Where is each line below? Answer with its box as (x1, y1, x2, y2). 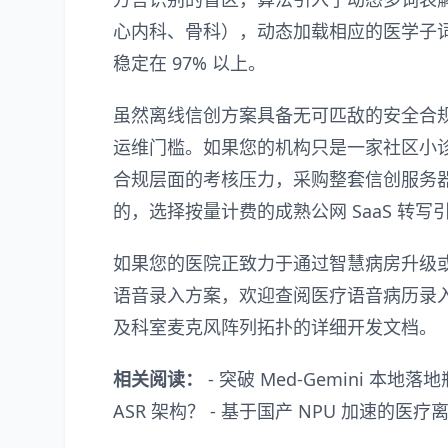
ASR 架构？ (113, 398, 205, 423)
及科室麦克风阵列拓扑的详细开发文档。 (113, 314, 437, 339)
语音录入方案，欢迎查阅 (113, 282, 311, 307)
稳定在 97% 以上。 (113, 50, 266, 75)
